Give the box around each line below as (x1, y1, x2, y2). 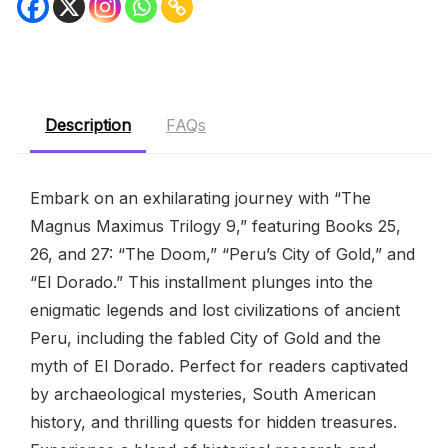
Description (45, 115, 131, 135)
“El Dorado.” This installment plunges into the (30, 272, 373, 292)
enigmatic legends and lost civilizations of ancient (30, 300, 400, 320)
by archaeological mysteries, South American (30, 384, 376, 404)
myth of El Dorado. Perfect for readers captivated (30, 356, 408, 376)
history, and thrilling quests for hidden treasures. (30, 412, 397, 432)
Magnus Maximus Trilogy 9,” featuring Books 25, (30, 216, 401, 236)
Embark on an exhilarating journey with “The (30, 188, 371, 208)
